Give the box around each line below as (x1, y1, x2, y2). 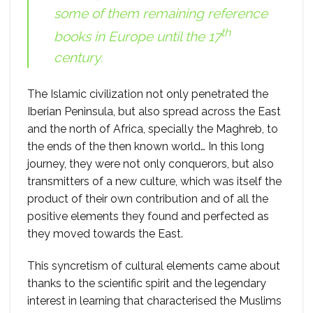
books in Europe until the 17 (54, 29, 221, 45)
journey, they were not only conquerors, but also (27, 157, 274, 171)
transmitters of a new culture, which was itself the (27, 175, 282, 189)
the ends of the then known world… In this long (27, 140, 264, 154)
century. (54, 50, 103, 66)
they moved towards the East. (27, 227, 183, 241)
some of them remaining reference (54, 6, 268, 22)
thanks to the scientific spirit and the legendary (27, 277, 266, 291)
